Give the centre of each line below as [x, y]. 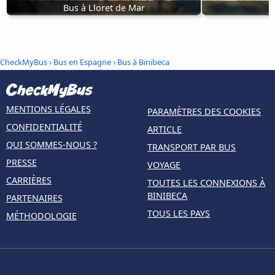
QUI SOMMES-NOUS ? [51, 145]
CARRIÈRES [29, 180]
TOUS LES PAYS [179, 214]
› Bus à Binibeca [141, 62]
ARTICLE [165, 130]
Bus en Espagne [83, 62]
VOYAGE [164, 165]
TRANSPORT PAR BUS [192, 147]
